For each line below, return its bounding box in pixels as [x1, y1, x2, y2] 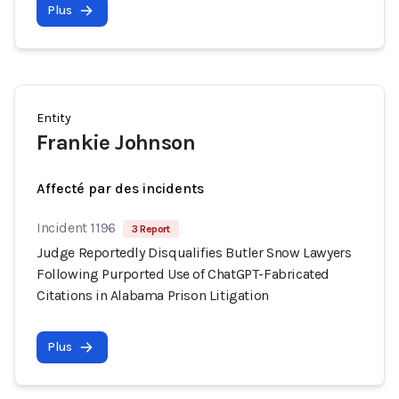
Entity [37, 110, 71, 126]
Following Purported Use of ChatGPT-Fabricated [37, 265, 330, 282]
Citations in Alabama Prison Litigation [37, 287, 269, 304]
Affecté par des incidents [37, 180, 204, 197]
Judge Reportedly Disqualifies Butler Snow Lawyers [37, 244, 352, 261]
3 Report [131, 223, 170, 235]
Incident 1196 [37, 219, 116, 236]
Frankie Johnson [37, 130, 195, 155]
